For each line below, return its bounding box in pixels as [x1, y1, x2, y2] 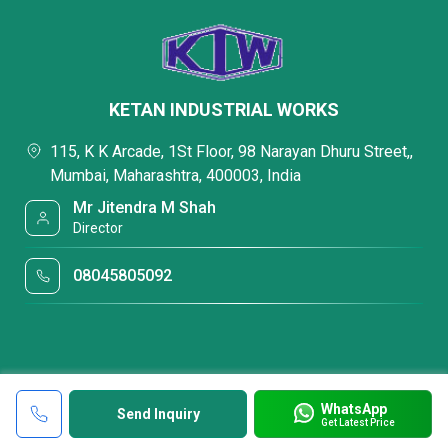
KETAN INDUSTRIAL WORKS [109, 99, 339, 120]
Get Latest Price [320, 416, 395, 428]
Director [73, 220, 124, 236]
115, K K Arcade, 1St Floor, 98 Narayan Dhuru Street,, [50, 142, 413, 161]
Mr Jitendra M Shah [73, 198, 217, 217]
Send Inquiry [116, 406, 200, 422]
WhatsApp [320, 400, 387, 417]
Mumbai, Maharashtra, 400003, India [50, 166, 301, 185]
